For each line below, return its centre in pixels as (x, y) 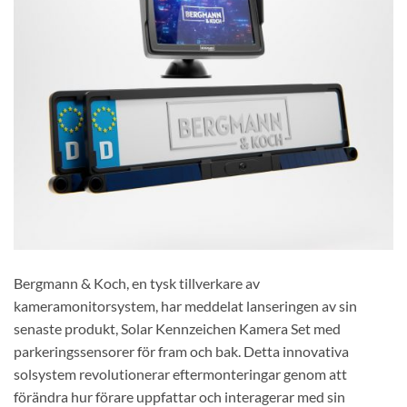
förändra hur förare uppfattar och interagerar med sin (179, 396)
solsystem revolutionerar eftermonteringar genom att (180, 373)
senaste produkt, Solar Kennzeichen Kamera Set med (177, 328)
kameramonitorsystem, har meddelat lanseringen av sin (185, 305)
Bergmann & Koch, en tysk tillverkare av (137, 283)
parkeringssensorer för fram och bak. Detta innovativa (181, 351)
